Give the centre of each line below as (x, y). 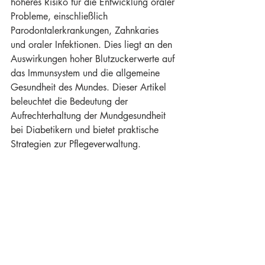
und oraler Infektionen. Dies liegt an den (93, 45)
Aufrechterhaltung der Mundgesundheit (90, 116)
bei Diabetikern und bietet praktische (86, 130)
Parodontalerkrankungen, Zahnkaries (86, 30)
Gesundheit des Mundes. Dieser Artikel (90, 87)
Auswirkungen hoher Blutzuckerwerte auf (94, 59)
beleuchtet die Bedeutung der (71, 101)
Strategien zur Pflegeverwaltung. (76, 144)
